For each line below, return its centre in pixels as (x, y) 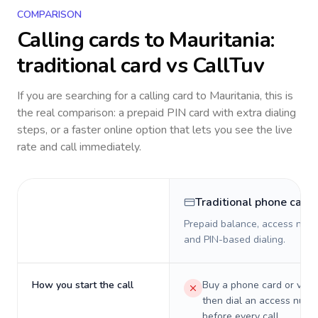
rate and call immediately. (79, 147)
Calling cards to (93, 40)
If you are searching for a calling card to (113, 96)
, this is (276, 96)
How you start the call (83, 285)
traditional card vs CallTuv (141, 66)
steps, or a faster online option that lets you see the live (155, 130)
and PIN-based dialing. (235, 240)
